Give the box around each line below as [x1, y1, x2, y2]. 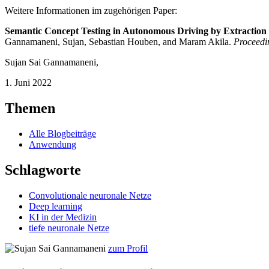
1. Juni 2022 [5, 77, 52, 88]
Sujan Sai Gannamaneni [5, 57, 96, 68]
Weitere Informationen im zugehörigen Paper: [5, 5, 177, 16]
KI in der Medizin [29, 211, 97, 222]
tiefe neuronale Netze [29, 222, 109, 233]
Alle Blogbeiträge [29, 128, 96, 139]
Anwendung [29, 139, 76, 150]
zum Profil [108, 243, 148, 253]
